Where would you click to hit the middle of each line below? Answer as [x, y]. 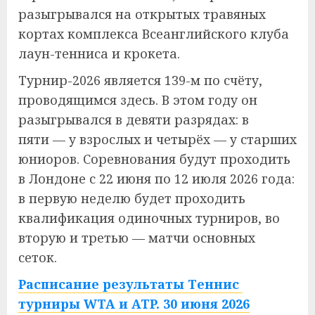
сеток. [38, 257]
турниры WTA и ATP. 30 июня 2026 [134, 304]
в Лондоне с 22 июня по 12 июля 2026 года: [156, 179]
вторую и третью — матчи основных [137, 238]
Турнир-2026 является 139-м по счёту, [140, 80]
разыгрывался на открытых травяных [142, 14]
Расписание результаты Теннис [130, 284]
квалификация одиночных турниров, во [149, 218]
